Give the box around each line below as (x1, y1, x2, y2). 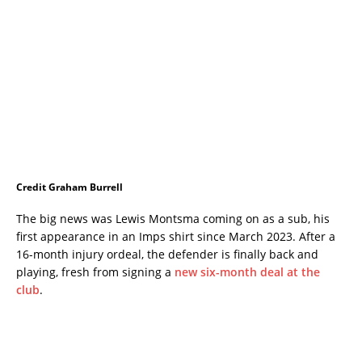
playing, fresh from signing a (16, 263, 175, 280)
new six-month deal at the (175, 263, 320, 280)
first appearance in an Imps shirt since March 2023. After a (16, 228, 335, 244)
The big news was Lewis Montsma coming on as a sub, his (16, 210, 330, 226)
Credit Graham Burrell (16, 179, 123, 194)
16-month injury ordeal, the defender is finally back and (16, 246, 318, 262)
